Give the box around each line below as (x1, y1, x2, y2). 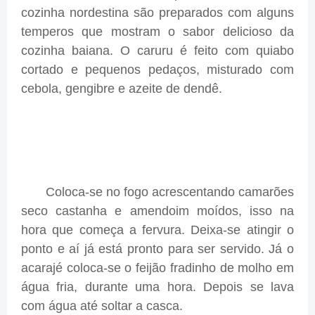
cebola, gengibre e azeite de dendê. (21, 82, 222, 96)
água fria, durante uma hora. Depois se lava (21, 280, 294, 295)
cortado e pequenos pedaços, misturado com (21, 63, 294, 77)
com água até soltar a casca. (21, 299, 183, 314)
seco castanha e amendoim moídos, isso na (21, 204, 294, 219)
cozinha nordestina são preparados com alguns (21, 6, 294, 20)
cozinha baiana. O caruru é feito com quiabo (21, 44, 294, 58)
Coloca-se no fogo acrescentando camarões (21, 185, 294, 200)
